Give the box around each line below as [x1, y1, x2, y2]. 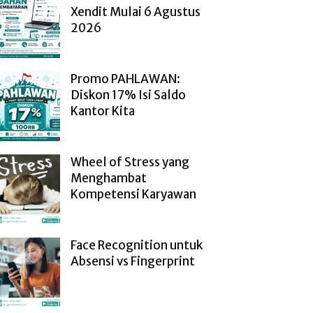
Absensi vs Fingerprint [71, 254, 195, 269]
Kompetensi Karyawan [71, 187, 196, 202]
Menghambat [71, 170, 147, 186]
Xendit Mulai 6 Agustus [71, 4, 201, 20]
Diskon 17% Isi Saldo [71, 87, 186, 103]
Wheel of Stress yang [71, 154, 189, 170]
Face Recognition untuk [71, 238, 203, 253]
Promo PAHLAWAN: [71, 71, 180, 87]
